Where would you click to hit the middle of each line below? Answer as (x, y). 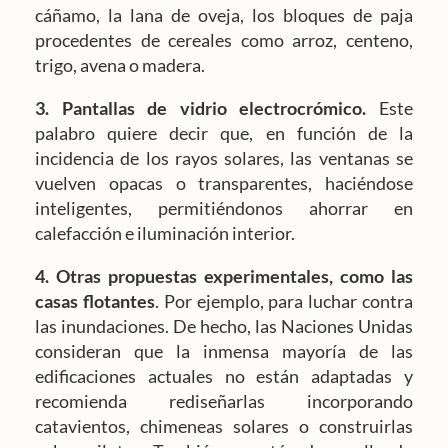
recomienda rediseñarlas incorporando (224, 401)
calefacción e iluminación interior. (168, 233)
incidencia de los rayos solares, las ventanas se (224, 158)
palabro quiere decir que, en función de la (224, 133)
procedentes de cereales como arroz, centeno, (224, 40)
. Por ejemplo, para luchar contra (284, 301)
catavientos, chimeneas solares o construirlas (224, 426)
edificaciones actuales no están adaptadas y (224, 376)
